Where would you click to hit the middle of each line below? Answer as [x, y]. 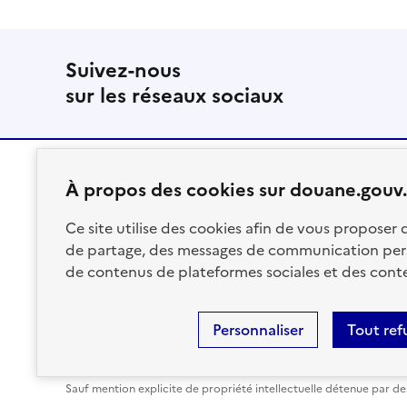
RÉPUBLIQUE [123, 218]
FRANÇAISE [121, 237]
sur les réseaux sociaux [174, 96]
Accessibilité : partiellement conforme [254, 349]
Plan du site [95, 349]
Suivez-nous [123, 70]
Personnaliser [258, 330]
